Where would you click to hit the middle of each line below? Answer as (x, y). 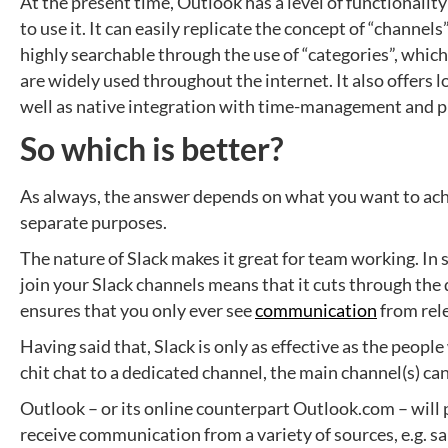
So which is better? (151, 149)
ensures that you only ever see (137, 311)
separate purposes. (93, 223)
